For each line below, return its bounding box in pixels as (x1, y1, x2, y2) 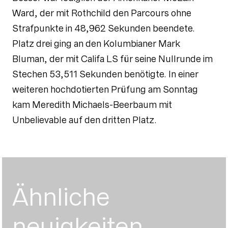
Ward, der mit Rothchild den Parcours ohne (12, 7, 191, 19)
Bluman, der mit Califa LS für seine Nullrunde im (12, 53, 213, 65)
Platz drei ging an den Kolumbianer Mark (12, 38, 180, 50)
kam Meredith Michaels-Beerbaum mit (12, 99, 172, 111)
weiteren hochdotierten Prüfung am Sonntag (12, 83, 198, 96)
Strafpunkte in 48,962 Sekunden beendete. (12, 22, 195, 35)
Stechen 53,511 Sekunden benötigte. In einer (12, 68, 198, 80)
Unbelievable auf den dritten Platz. (12, 114, 157, 126)
